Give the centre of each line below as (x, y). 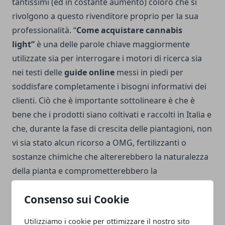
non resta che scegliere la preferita (141, 213)
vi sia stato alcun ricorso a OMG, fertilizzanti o (99, 143)
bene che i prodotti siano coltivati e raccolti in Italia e (112, 115)
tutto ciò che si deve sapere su (71, 199)
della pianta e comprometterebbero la (85, 171)
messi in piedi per (149, 73)
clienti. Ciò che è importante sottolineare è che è (103, 101)
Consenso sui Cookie (77, 199)
